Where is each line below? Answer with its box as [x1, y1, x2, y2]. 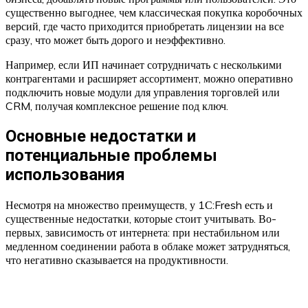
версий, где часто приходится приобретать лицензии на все [5, 19, 284, 34]
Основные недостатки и [5, 126, 196, 146]
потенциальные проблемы [5, 146, 217, 166]
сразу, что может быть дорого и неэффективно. [5, 33, 225, 47]
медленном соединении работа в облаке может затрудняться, [5, 239, 290, 254]
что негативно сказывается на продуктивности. [5, 253, 228, 267]
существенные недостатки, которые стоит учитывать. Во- [5, 212, 276, 226]
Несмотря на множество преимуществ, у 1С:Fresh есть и [5, 198, 273, 212]
